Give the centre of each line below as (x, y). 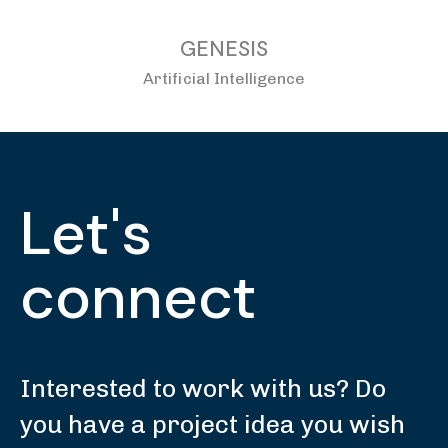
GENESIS (224, 49)
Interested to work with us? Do (203, 388)
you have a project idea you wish (212, 424)
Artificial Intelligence (224, 78)
